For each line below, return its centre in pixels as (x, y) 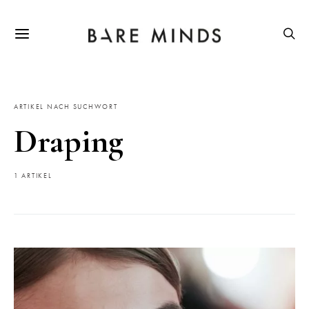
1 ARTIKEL (33, 176)
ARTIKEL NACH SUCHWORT (66, 107)
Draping (69, 141)
